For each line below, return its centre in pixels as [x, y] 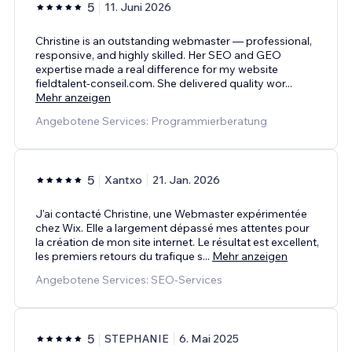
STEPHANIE [137, 338]
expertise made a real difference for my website [157, 69]
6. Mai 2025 [209, 338]
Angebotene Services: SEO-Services [129, 279]
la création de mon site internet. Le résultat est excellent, [177, 242]
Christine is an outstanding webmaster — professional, [174, 40]
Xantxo [123, 180]
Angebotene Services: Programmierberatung [151, 121]
